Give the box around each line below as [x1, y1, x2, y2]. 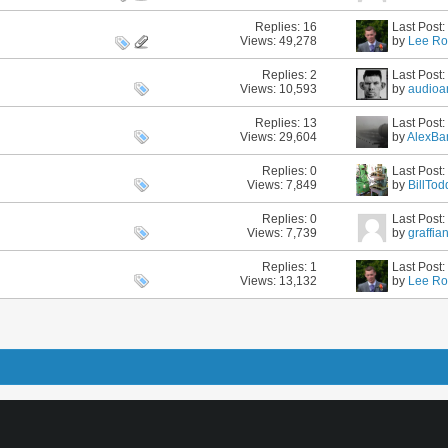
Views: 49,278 [239, 33, 317, 48]
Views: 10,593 [239, 81, 317, 96]
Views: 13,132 [239, 273, 317, 288]
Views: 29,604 [239, 129, 317, 144]
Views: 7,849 [246, 177, 317, 192]
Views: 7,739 [246, 225, 317, 240]
